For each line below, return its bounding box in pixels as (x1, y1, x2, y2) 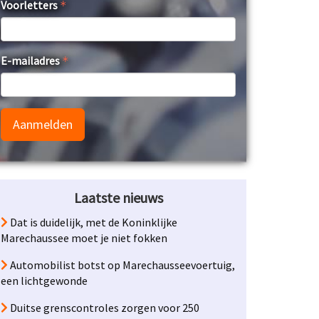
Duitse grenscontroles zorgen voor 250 (8, 300, 199, 315)
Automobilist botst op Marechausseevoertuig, (8, 258, 235, 272)
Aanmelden (13, 116, 73, 132)
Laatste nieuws (73, 189, 163, 206)
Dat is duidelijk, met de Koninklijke (8, 215, 177, 229)
